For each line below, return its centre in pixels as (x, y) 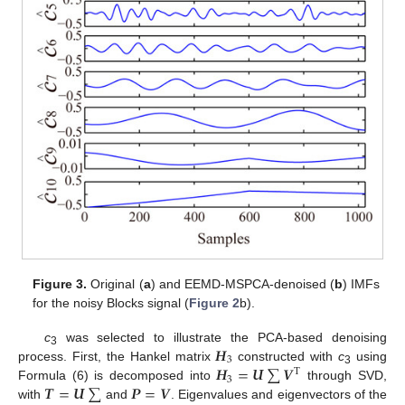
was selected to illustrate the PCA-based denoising (221, 338)
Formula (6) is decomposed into (118, 376)
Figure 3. (60, 283)
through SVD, (344, 376)
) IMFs (361, 283)
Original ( (115, 283)
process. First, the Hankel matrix (117, 357)
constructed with (286, 357)
